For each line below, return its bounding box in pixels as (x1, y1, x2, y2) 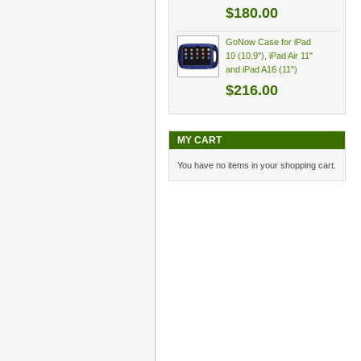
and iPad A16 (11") (226, 64, 297, 74)
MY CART (177, 135, 222, 146)
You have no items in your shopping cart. (177, 160, 336, 170)
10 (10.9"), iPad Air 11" (226, 51, 313, 60)
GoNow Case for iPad (226, 37, 311, 47)
